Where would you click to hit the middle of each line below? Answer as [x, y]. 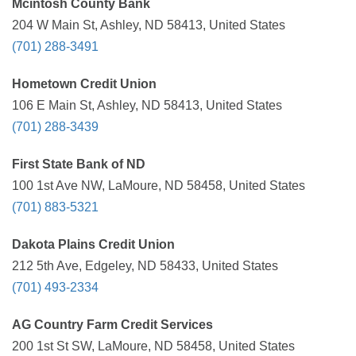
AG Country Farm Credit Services [112, 325]
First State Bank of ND [79, 164]
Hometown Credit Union [84, 84]
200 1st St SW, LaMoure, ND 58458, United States [153, 346]
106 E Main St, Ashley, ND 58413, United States [147, 105]
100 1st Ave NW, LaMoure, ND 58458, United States [159, 186]
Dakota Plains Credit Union [93, 244]
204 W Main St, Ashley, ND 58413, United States [149, 25]
